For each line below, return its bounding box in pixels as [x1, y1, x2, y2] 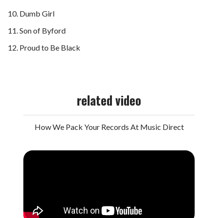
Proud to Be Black [19, 43, 81, 53]
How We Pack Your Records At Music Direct [34, 122, 184, 132]
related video [77, 91, 141, 109]
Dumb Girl [19, 9, 55, 18]
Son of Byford [19, 26, 66, 36]
